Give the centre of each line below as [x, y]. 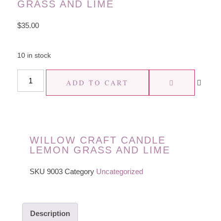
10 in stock [34, 56]
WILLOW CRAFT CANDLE [98, 140]
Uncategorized [120, 171]
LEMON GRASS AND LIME [100, 150]
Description [50, 214]
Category [79, 171]
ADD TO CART [98, 82]
